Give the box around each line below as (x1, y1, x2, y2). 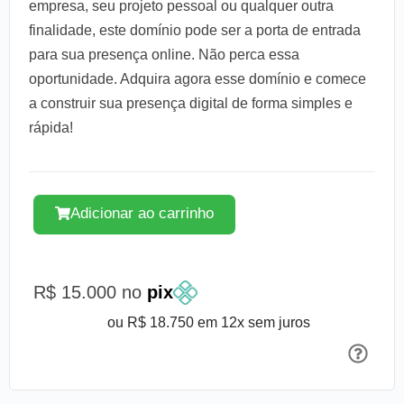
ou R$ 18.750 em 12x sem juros (107, 315, 310, 331)
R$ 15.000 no (33, 281, 147, 302)
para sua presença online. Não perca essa (29, 47, 299, 62)
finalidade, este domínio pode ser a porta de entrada (29, 23, 361, 38)
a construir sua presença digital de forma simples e (29, 96, 353, 111)
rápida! (29, 120, 73, 135)
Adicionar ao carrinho (70, 205, 214, 222)
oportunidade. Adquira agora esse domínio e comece (29, 71, 366, 87)
